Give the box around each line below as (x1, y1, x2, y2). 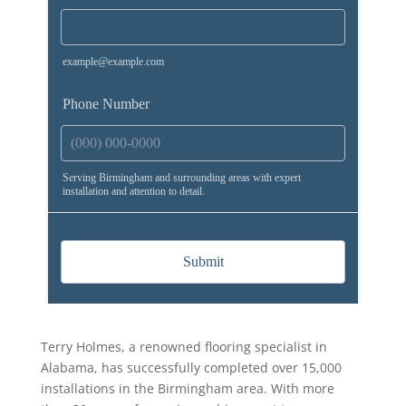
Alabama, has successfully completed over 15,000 (40, 359, 342, 377)
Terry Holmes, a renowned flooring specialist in (40, 338, 327, 356)
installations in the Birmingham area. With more (40, 380, 334, 398)
